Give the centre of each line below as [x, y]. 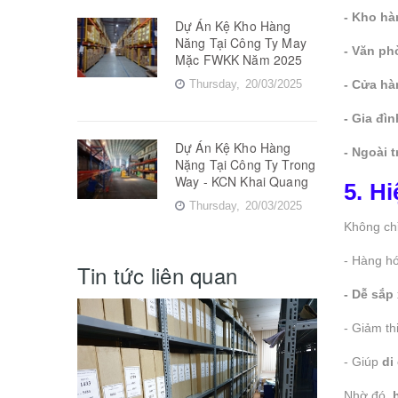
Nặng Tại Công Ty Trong [246, 164]
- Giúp [363, 361]
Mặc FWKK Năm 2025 [239, 59]
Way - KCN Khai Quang [242, 181]
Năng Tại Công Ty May [241, 42]
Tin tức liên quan [158, 275]
